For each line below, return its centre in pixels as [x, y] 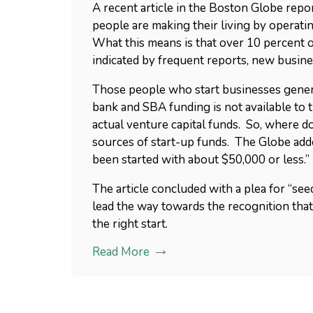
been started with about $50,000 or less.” [201, 160]
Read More [121, 252]
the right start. [130, 224]
